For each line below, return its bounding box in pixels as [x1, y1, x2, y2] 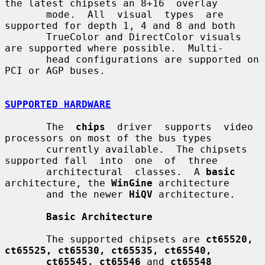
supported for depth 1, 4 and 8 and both [5, 20, 235, 31]
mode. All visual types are [5, 8, 46, 20]
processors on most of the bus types [5, 132, 212, 144]
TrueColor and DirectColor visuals [5, 31, 46, 43]
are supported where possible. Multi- [5, 42, 224, 54]
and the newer [46, 188, 129, 200]
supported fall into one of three [5, 154, 218, 166]
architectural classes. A [46, 166, 206, 177]
